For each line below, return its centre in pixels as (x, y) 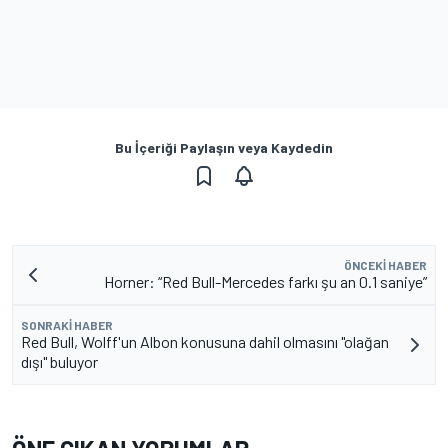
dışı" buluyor (59, 361)
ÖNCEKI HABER (385, 264)
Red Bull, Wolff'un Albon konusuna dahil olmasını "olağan (205, 341)
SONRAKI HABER (67, 324)
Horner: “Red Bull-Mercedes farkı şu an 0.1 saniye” (265, 281)
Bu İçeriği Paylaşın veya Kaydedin (224, 147)
